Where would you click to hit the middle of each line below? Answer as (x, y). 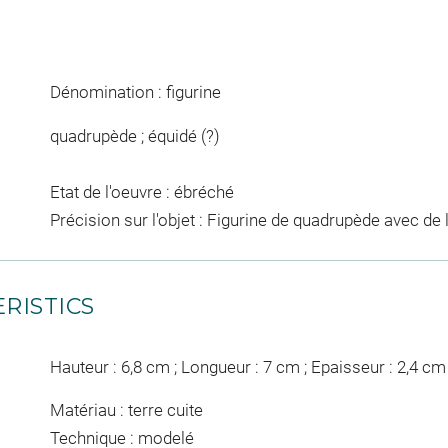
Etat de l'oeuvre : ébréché (141, 191)
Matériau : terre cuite (126, 410)
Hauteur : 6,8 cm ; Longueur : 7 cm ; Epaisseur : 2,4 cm (247, 366)
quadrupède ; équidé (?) (134, 135)
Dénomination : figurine (135, 92)
